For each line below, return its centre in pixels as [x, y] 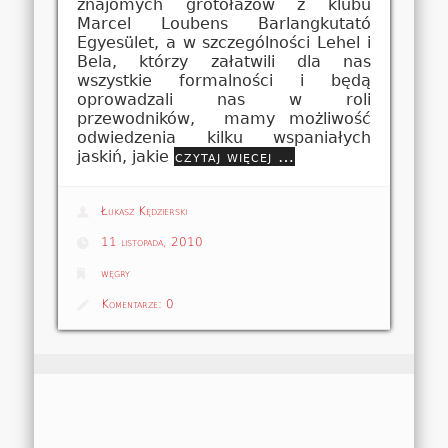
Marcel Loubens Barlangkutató [224, 24]
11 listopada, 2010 [152, 241]
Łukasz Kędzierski [144, 210]
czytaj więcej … [235, 157]
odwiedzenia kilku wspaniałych [224, 138]
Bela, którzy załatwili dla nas [224, 62]
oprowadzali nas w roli [224, 100]
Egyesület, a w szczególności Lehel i [224, 43]
